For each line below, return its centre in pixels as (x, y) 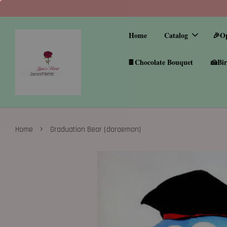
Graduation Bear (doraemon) (96, 129)
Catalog (176, 35)
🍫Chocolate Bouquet (160, 62)
